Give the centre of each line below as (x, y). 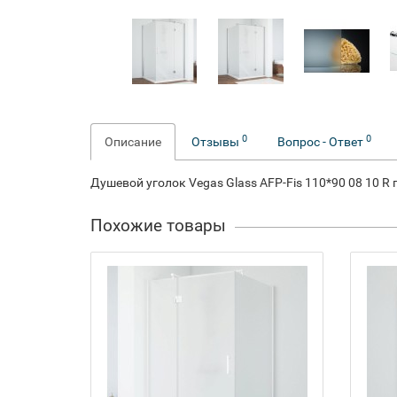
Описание (133, 142)
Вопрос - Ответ (322, 142)
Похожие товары (158, 226)
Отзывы (217, 142)
